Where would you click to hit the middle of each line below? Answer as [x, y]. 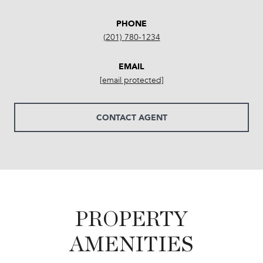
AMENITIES [131, 245]
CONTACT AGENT [131, 117]
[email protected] [131, 80]
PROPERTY [131, 219]
